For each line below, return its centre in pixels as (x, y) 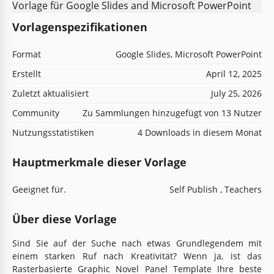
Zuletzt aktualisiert (50, 93)
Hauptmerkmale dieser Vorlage (99, 162)
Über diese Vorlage (65, 219)
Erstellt (27, 73)
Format (27, 54)
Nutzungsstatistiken (53, 132)
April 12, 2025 (234, 73)
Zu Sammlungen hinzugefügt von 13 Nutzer (172, 113)
